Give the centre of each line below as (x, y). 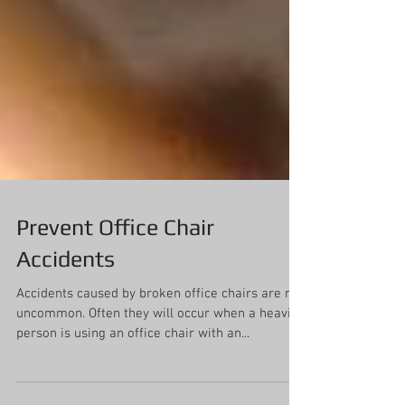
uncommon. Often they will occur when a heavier (52, 357)
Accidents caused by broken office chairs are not (160, 337)
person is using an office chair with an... (133, 377)
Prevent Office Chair (115, 271)
